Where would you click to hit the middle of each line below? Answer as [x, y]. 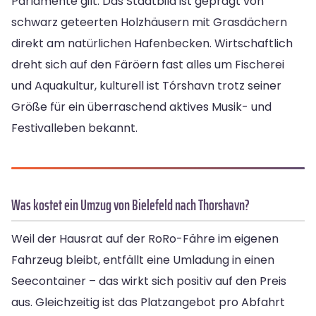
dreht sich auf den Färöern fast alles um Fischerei [148, 65]
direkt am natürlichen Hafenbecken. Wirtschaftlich [152, 44]
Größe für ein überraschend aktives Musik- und [141, 107]
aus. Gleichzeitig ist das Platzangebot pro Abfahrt [148, 303]
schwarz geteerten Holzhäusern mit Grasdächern [149, 23]
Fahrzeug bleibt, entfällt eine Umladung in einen [143, 260]
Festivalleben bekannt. [74, 128]
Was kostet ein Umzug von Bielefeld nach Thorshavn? [130, 205]
